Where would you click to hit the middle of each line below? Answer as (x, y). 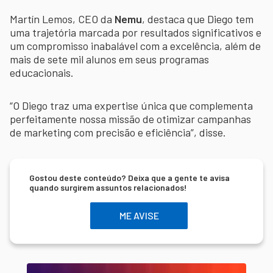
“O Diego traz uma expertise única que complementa (131, 105)
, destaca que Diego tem (198, 19)
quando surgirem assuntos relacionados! (108, 187)
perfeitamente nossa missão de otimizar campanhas (130, 119)
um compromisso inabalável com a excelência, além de (135, 45)
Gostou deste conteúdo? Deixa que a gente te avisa (129, 177)
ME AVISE (139, 216)
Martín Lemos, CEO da (62, 19)
